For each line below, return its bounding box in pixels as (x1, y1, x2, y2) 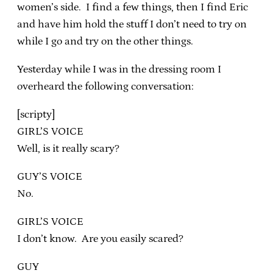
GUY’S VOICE (17, 170, 82, 183)
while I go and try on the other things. (17, 35, 193, 48)
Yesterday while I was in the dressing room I (17, 63, 221, 76)
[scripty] (17, 108, 55, 121)
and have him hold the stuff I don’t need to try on (17, 18, 247, 30)
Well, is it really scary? (17, 142, 119, 155)
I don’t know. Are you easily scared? (17, 232, 183, 245)
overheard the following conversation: (17, 80, 194, 93)
